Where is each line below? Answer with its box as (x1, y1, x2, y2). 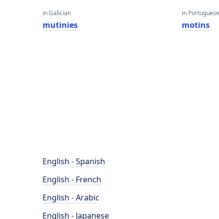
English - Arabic (43, 192, 99, 203)
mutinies (43, 20, 78, 30)
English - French (43, 174, 101, 185)
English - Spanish (43, 156, 105, 167)
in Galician (43, 9, 71, 17)
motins (182, 20, 210, 30)
